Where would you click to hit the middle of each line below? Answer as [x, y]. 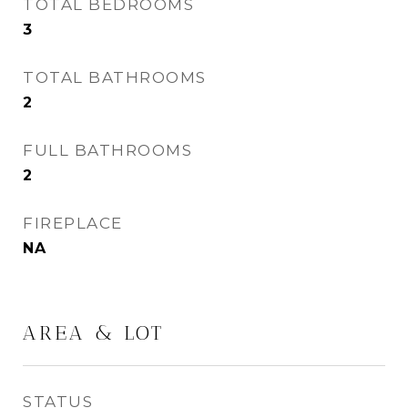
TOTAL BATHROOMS [115, 77]
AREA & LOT [93, 333]
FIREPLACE [73, 223]
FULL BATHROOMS [107, 150]
